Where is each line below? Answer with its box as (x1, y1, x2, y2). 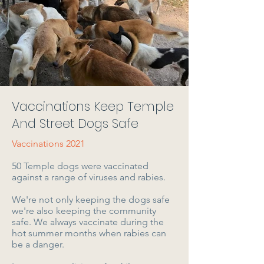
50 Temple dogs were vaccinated (12, 160, 148, 171)
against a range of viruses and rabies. (12, 171, 166, 183)
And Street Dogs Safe (12, 115, 138, 132)
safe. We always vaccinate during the (12, 216, 164, 227)
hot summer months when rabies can (12, 227, 166, 239)
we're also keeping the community (12, 205, 156, 216)
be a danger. (12, 239, 64, 250)
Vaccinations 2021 (12, 138, 85, 149)
